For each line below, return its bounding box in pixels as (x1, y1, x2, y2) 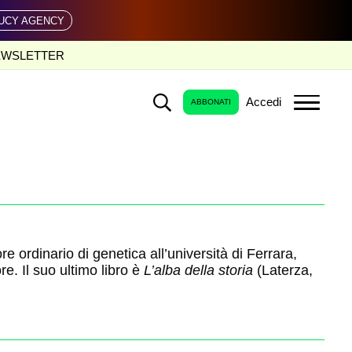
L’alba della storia (139, 262, 253, 279)
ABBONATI (191, 97, 232, 107)
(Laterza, (252, 262, 313, 279)
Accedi (246, 95, 282, 109)
